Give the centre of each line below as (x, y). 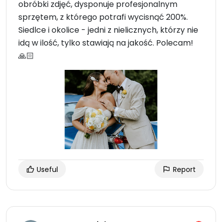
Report (183, 170)
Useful (46, 170)
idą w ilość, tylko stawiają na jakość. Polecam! (106, 43)
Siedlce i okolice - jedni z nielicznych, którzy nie (108, 30)
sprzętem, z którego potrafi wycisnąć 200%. (103, 17)
